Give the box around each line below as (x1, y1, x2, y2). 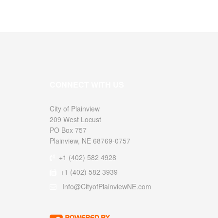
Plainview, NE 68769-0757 (50, 136, 130, 145)
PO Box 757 (50, 125, 87, 135)
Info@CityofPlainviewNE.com (62, 182, 151, 191)
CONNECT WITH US (50, 79, 124, 90)
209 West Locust (50, 114, 101, 124)
